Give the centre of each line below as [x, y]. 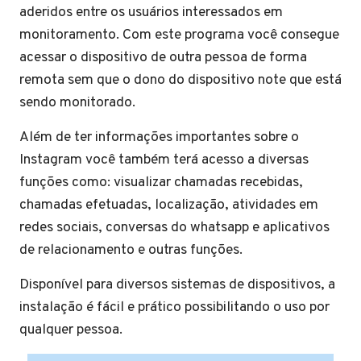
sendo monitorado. [79, 102]
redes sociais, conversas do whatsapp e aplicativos [174, 227]
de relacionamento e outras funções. [133, 250]
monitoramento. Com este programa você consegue [179, 35]
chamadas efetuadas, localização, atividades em [169, 205]
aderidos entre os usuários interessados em [151, 12]
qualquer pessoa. [73, 330]
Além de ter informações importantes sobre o [159, 137]
